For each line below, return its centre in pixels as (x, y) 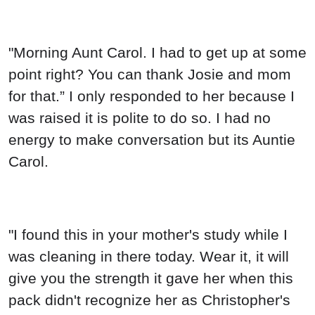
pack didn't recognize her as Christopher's (149, 300)
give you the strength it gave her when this (151, 278)
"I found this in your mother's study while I (148, 234)
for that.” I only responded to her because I (152, 96)
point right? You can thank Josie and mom (150, 75)
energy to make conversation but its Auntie (152, 140)
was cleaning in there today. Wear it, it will (149, 256)
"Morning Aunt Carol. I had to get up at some (157, 53)
